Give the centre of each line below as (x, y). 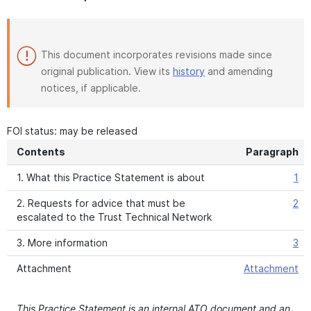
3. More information (62, 243)
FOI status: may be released (72, 131)
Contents (41, 152)
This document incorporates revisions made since (157, 54)
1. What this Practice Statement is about (111, 177)
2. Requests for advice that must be (101, 203)
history (189, 71)
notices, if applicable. (91, 88)
